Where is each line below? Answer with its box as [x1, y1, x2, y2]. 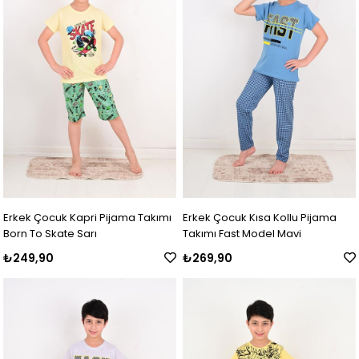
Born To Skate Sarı [3, 225, 98, 241]
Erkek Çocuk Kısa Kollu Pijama [183, 209, 337, 225]
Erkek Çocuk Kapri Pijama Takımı [3, 209, 100, 225]
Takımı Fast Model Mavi [183, 225, 302, 241]
